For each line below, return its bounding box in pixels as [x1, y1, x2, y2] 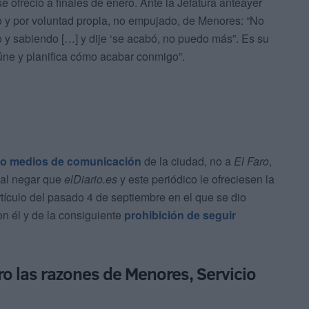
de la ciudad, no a [141, 153, 234, 170]
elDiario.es [64, 171, 117, 188]
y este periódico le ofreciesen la [117, 171, 275, 188]
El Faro [234, 153, 269, 170]
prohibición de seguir [121, 207, 236, 223]
